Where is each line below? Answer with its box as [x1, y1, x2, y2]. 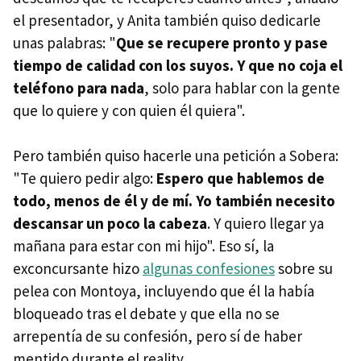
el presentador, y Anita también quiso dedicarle [13, 10, 321, 30]
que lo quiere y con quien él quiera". [13, 100, 245, 120]
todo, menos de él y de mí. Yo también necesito [13, 190, 335, 210]
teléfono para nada [13, 77, 144, 98]
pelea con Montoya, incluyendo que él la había [13, 280, 314, 301]
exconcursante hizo [13, 258, 143, 278]
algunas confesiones [143, 258, 275, 278]
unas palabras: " [13, 32, 116, 52]
